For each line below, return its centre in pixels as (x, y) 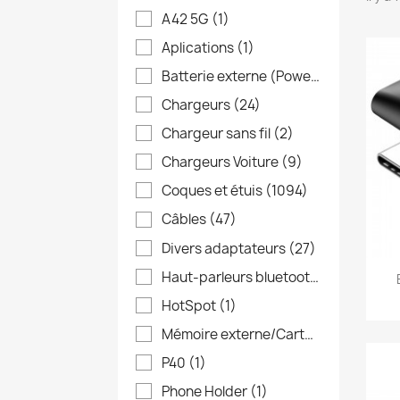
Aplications (199, 48)
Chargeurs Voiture (221, 162)
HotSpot (190, 305)
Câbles (185, 220)
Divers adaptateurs (225, 248)
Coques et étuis (213, 191)
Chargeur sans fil (217, 134)
